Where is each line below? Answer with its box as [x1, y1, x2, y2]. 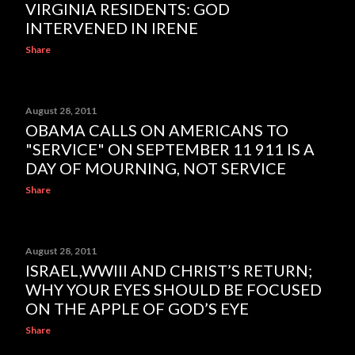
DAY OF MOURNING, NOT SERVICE [25, 158, 286, 177]
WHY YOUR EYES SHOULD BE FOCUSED [25, 280, 322, 299]
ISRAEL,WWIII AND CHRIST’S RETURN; [25, 261, 312, 280]
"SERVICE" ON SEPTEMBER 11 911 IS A [25, 139, 315, 158]
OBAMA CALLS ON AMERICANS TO [25, 120, 288, 139]
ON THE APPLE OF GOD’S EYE [25, 299, 249, 318]
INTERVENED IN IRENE [25, 18, 198, 37]
